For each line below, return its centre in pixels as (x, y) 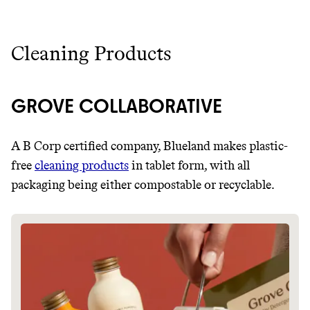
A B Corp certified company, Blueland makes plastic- (149, 146)
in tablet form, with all (189, 165)
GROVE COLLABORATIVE (117, 106)
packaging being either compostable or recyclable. (143, 185)
